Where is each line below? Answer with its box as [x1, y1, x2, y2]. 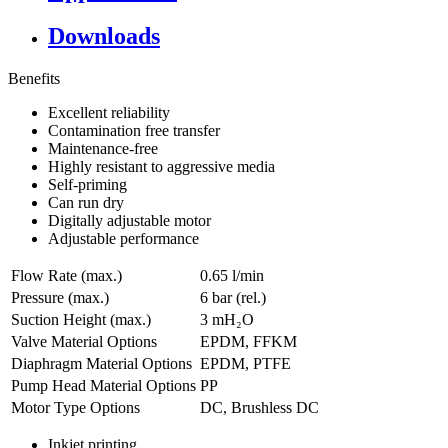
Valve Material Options [11, 333, 157, 351]
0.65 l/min [200, 267, 264, 285]
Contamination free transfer [48, 122, 220, 140]
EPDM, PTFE [200, 355, 291, 373]
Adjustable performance [48, 230, 199, 248]
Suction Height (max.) [11, 311, 151, 329]
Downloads [48, 23, 160, 50]
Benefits [8, 70, 60, 88]
